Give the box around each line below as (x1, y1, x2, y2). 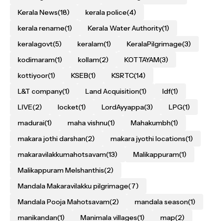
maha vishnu (68, 118, 108, 127)
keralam (77, 39, 104, 48)
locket (58, 103, 78, 111)
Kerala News (18, 8, 58, 17)
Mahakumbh (131, 118, 171, 127)
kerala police (85, 8, 127, 17)
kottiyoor (18, 71, 48, 80)
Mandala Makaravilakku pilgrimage (18, 182, 128, 190)
